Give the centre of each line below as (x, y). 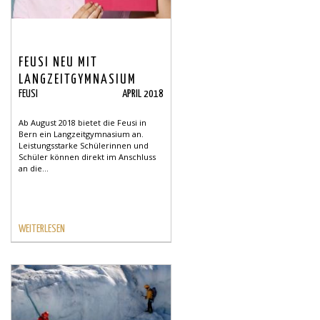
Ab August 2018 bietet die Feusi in (83, 123)
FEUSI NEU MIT (59, 63)
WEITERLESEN (42, 229)
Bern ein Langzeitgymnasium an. (81, 134)
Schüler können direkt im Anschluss (87, 157)
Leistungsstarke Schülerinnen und (84, 146)
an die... (34, 169)
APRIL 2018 (143, 94)
